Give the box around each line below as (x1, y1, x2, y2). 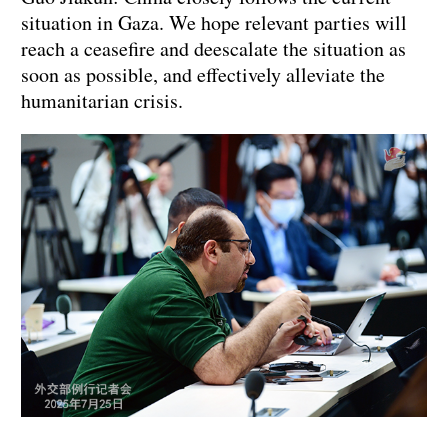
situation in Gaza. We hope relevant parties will (21, 9, 407, 37)
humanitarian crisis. (21, 87, 193, 115)
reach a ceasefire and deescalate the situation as (21, 35, 406, 63)
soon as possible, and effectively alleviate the (21, 61, 385, 89)
